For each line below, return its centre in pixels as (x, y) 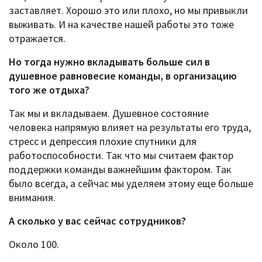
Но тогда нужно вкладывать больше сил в (109, 62)
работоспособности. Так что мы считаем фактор (121, 156)
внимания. (32, 198)
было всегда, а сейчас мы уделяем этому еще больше (131, 184)
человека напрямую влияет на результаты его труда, (130, 127)
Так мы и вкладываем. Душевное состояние (109, 113)
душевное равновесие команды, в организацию (123, 76)
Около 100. (34, 244)
